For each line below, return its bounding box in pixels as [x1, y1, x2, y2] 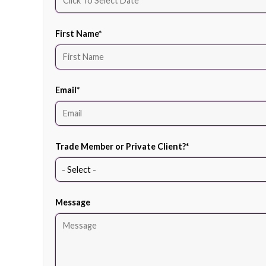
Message [55, 197, 90, 207]
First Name [55, 28, 99, 39]
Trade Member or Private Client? [55, 141, 186, 151]
